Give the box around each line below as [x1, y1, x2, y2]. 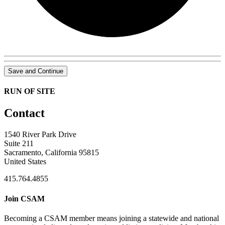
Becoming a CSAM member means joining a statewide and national [4, 213, 219, 222]
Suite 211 [4, 139, 34, 148]
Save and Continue [8, 67, 63, 75]
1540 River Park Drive [4, 130, 76, 139]
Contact [4, 106, 45, 120]
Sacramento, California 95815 [4, 148, 99, 157]
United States [4, 157, 46, 166]
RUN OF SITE [4, 87, 55, 96]
